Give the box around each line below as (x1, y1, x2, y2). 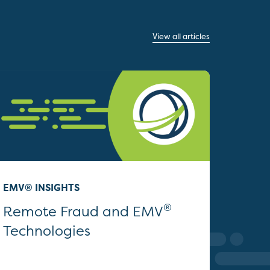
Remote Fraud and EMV (3, 202, 163, 221)
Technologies (3, 221, 90, 240)
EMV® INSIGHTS (3, 181, 80, 194)
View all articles (152, 31, 210, 42)
